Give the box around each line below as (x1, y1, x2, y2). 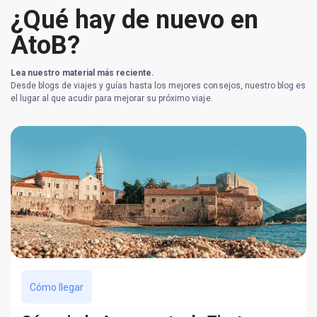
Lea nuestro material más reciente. (11, 68, 155, 79)
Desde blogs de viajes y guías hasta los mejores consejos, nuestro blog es (11, 81, 306, 91)
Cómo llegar (30, 281, 83, 293)
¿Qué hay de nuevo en (11, 5, 258, 35)
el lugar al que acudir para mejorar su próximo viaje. (11, 93, 213, 104)
